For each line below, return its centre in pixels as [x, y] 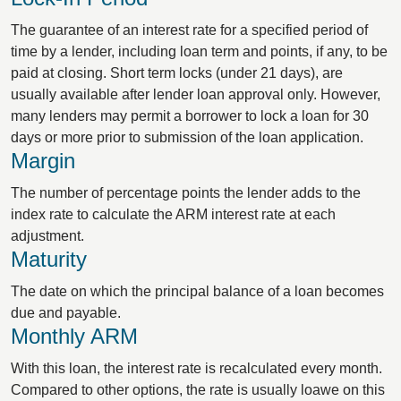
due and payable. [66, 313]
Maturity [49, 259]
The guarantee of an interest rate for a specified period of [189, 30]
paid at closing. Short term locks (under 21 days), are [177, 73]
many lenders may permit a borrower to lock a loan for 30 [190, 116]
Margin [43, 161]
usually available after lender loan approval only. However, [196, 94]
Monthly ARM [74, 336]
